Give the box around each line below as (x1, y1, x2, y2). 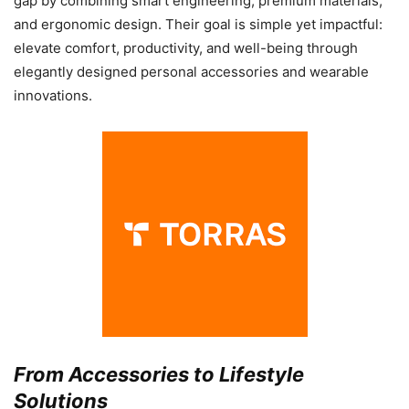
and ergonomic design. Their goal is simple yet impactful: (14, 15, 383, 33)
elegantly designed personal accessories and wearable (14, 62, 369, 80)
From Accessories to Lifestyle (14, 362, 304, 386)
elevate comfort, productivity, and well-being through (14, 38, 358, 57)
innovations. (14, 86, 92, 104)
